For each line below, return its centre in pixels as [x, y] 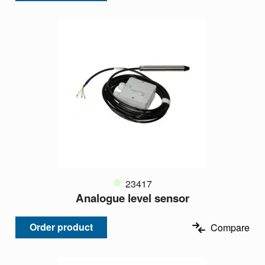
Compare [230, 227]
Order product [61, 227]
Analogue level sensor [132, 198]
